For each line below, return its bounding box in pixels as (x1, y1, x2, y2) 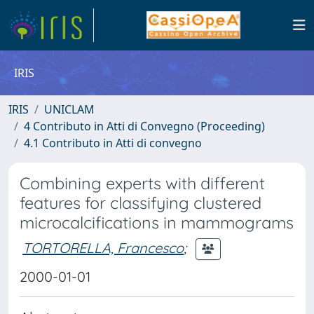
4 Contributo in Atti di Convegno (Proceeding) (24, 118, 265, 134)
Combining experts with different (20, 173, 265, 193)
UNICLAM (44, 102, 95, 117)
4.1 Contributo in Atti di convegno (24, 135, 202, 151)
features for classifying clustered (20, 193, 261, 213)
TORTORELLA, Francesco (22, 238, 184, 257)
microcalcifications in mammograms (20, 212, 294, 233)
